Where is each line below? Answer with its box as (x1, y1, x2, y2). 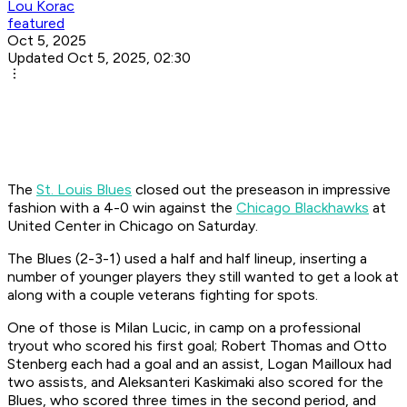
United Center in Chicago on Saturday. (7, 217, 258, 235)
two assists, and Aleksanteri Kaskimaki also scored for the (7, 373, 383, 392)
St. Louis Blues (36, 181, 132, 199)
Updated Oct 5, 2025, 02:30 (7, 49, 191, 67)
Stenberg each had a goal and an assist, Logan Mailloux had (7, 355, 392, 373)
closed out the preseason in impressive (132, 181, 391, 199)
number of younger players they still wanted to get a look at (7, 268, 399, 286)
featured (7, 15, 65, 33)
